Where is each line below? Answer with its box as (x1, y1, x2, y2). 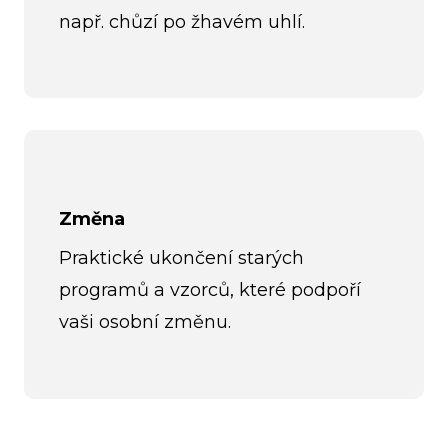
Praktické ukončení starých (59, 247, 304, 270)
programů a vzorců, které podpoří (59, 279, 361, 302)
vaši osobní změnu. (59, 311, 231, 334)
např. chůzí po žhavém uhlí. (59, 10, 305, 33)
